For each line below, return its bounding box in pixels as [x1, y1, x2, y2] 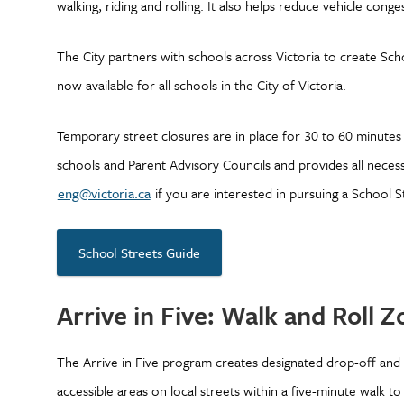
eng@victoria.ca [57, 183, 151, 203]
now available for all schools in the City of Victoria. [56, 75, 346, 95]
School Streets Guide [78, 243, 200, 262]
